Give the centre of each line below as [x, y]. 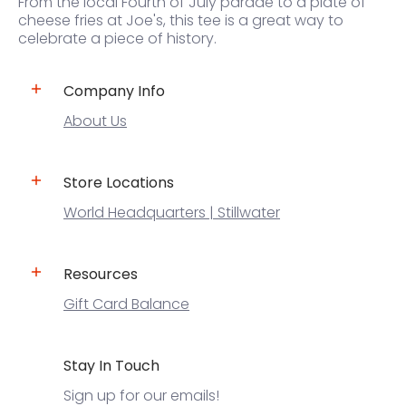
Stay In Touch [111, 365]
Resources [101, 274]
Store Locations [119, 182]
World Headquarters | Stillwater [172, 212]
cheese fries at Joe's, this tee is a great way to [181, 20]
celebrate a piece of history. [117, 38]
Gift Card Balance [126, 304]
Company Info [114, 91]
